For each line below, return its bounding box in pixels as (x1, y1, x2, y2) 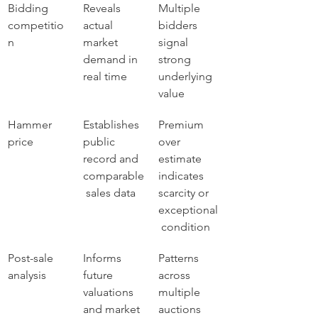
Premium (158, 118, 207, 131)
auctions (158, 302, 204, 316)
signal (158, 35, 191, 49)
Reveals (83, 1, 124, 15)
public (83, 135, 118, 148)
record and (83, 152, 141, 165)
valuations (83, 285, 136, 299)
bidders (158, 18, 200, 32)
